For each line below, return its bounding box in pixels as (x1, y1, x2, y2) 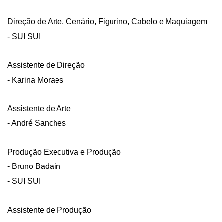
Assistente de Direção (7, 60, 85, 69)
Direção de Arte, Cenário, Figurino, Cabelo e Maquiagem (7, 17, 207, 26)
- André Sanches (7, 119, 66, 128)
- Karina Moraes (7, 75, 63, 84)
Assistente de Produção (7, 205, 91, 214)
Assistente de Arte (7, 104, 71, 113)
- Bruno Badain (7, 162, 60, 171)
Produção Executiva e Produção (7, 147, 121, 156)
